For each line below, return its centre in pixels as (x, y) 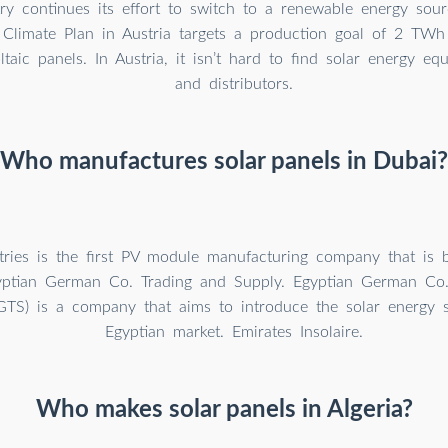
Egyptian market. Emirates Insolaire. (234, 331)
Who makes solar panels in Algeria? (224, 409)
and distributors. (234, 83)
